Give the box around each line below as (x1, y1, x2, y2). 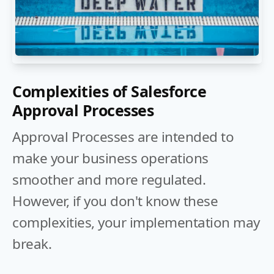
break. (12, 234, 51, 253)
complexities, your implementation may (12, 213, 260, 232)
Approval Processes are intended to (12, 127, 234, 146)
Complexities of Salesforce (12, 81, 206, 102)
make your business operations (12, 149, 209, 168)
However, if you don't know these (12, 191, 218, 210)
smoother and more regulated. (12, 170, 206, 189)
